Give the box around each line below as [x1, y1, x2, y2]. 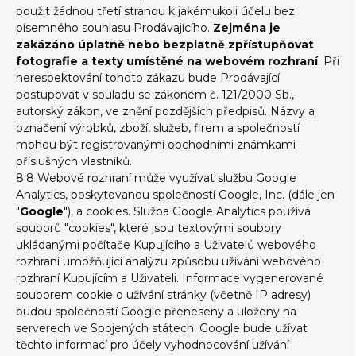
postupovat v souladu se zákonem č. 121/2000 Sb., [16, 87, 294, 102]
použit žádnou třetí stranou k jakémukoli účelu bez [16, 4, 295, 18]
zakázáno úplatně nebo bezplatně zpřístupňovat [16, 37, 314, 52]
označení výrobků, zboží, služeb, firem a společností [16, 121, 300, 135]
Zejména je [213, 21, 281, 35]
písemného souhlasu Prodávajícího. [16, 21, 213, 35]
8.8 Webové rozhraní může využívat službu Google [16, 171, 296, 185]
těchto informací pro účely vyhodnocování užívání [16, 338, 289, 352]
